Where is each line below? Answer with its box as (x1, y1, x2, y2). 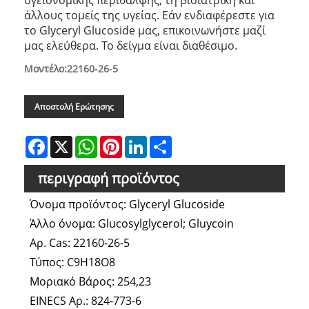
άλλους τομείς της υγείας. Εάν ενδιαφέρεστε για (24, 7, 275, 23)
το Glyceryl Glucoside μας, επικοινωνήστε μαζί (24, 22, 266, 38)
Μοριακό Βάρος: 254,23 (29, 274, 151, 290)
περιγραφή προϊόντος (38, 168, 179, 188)
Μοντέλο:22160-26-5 (24, 61, 118, 75)
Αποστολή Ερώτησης (34, 100, 114, 112)
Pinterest (122, 134, 163, 148)
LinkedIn (147, 134, 186, 148)
